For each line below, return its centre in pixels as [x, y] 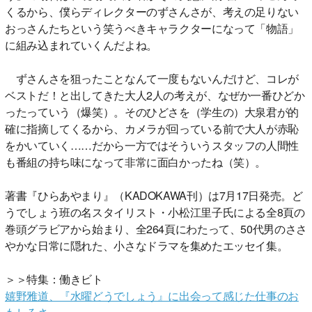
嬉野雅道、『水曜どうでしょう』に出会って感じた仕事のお [152, 295]
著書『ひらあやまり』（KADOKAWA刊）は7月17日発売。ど [154, 195]
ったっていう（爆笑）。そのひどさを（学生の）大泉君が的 [152, 111]
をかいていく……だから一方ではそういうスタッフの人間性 [152, 145]
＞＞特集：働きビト [54, 279]
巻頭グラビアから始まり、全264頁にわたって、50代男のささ [156, 228]
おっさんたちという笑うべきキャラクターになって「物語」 [152, 28]
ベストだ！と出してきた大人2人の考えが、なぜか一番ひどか [155, 95]
